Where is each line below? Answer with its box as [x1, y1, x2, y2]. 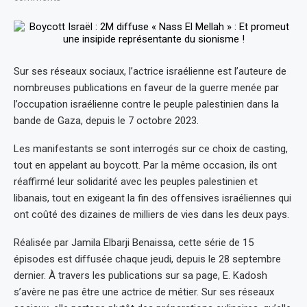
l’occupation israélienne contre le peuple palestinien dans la [14, 97, 279, 110]
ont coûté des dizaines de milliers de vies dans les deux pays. [14, 208, 289, 221]
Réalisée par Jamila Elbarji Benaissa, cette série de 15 [14, 236, 254, 249]
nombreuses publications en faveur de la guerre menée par [14, 81, 279, 94]
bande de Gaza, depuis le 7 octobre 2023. [14, 114, 199, 127]
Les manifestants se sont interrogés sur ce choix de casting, [14, 142, 288, 155]
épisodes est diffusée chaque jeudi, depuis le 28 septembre [14, 252, 281, 265]
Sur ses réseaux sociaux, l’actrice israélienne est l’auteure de [14, 64, 286, 77]
